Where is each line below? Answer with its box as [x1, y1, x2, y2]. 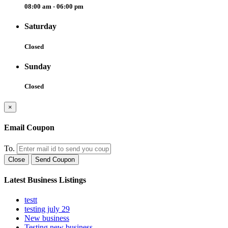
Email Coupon [4, 123, 54, 132]
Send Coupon [35, 155, 75, 163]
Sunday [24, 62, 51, 71]
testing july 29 [24, 205, 70, 214]
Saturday [24, 22, 56, 31]
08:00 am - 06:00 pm [24, 3, 83, 11]
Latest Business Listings [4, 175, 86, 184]
